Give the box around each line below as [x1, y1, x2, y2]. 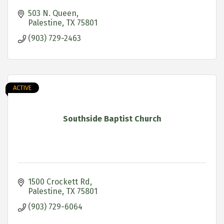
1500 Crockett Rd [28, 176, 90, 186]
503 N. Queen [28, 8, 76, 18]
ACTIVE [13, 83, 31, 91]
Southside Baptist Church [62, 113, 161, 123]
